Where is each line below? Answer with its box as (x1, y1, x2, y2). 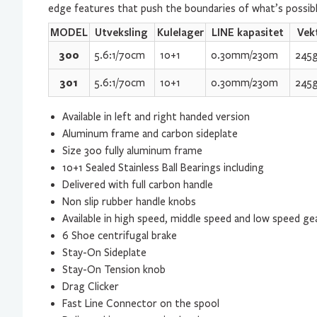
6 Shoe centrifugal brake (62, 229, 177, 242)
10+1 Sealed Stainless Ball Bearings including (62, 161, 264, 174)
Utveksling (94, 25, 150, 39)
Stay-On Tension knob (62, 263, 166, 276)
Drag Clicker (62, 280, 119, 293)
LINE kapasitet (212, 25, 284, 39)
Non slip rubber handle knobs (62, 195, 196, 208)
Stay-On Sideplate (62, 246, 146, 259)
